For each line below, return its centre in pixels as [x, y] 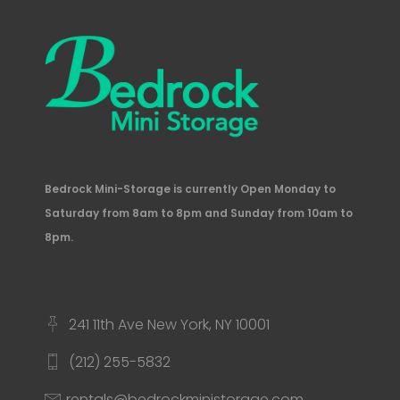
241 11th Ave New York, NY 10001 [169, 324]
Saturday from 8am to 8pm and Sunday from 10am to [199, 212]
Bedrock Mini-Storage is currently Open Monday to [190, 188]
